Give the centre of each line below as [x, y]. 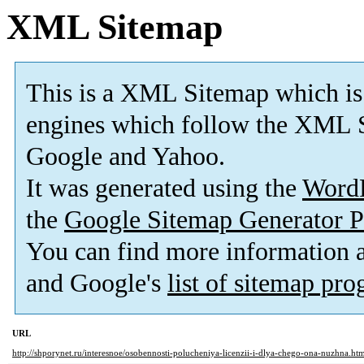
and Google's [97, 284]
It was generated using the [164, 188]
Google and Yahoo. [126, 157]
